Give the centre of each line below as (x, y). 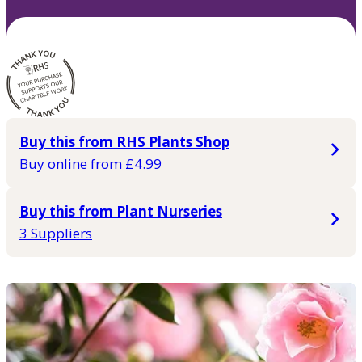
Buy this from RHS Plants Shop (124, 141)
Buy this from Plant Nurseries (121, 211)
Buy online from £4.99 (90, 163)
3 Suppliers (56, 233)
